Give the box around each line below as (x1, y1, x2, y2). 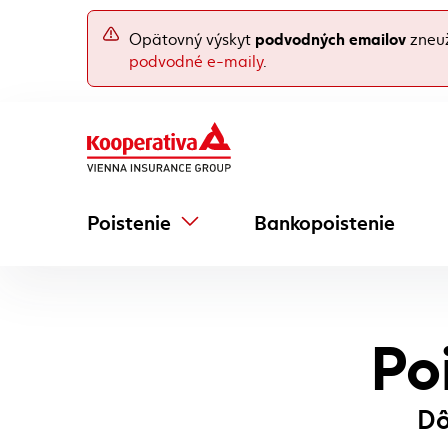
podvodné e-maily (129, 49, 263, 71)
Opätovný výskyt (129, 27, 255, 49)
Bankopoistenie (254, 207, 395, 235)
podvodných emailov (255, 26, 406, 49)
